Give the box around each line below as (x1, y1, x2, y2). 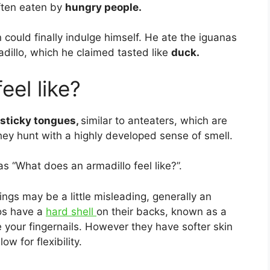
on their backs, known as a (96, 205, 227, 218)
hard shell (46, 205, 96, 218)
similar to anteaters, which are (81, 114, 227, 127)
